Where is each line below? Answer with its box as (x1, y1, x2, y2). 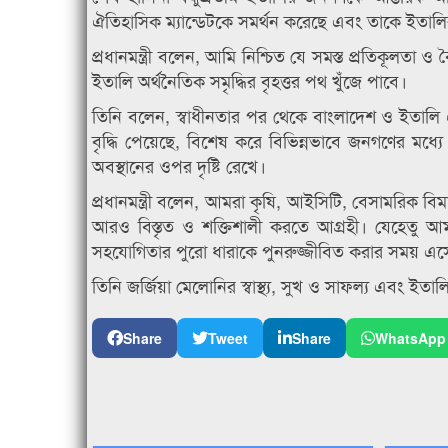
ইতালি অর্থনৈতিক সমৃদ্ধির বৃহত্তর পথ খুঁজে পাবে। (92, 67, 407, 94)
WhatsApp (375, 328, 446, 349)
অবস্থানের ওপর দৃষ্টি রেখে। (92, 152, 266, 179)
